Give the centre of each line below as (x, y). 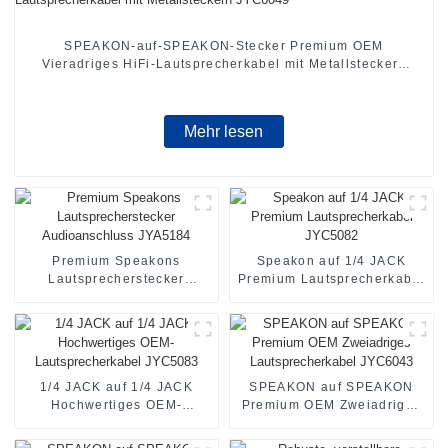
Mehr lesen (224, 132)
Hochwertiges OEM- (116, 405)
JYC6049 (224, 81)
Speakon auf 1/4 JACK (331, 261)
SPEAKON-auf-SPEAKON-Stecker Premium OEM (224, 45)
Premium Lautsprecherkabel (331, 279)
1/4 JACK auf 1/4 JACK (116, 387)
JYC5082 (331, 297)
